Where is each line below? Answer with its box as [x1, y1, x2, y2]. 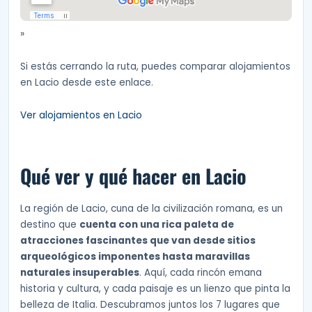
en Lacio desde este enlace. [20, 75, 153, 89]
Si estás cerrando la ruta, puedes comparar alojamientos [20, 59, 290, 73]
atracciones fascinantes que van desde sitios [20, 234, 256, 248]
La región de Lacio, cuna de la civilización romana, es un [20, 202, 283, 216]
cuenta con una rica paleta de [79, 218, 234, 232]
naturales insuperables [20, 266, 139, 280]
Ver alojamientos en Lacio [20, 108, 142, 122]
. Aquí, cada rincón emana [139, 266, 262, 280]
